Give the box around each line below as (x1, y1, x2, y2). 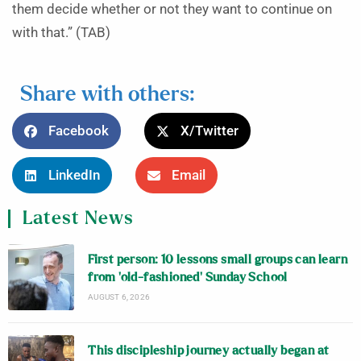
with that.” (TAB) (12, 25, 110, 40)
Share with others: (20, 85, 194, 105)
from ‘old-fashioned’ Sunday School (88, 272, 288, 284)
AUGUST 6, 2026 (88, 293, 151, 302)
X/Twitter (180, 123, 239, 139)
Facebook (48, 123, 109, 139)
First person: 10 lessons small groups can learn (88, 254, 348, 267)
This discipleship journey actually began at (88, 345, 330, 358)
